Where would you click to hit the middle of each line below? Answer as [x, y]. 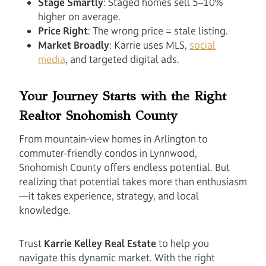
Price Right [63, 31]
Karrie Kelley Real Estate [100, 243]
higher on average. [79, 17]
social [202, 45]
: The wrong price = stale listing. [158, 31]
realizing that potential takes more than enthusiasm [133, 182]
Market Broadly [74, 45]
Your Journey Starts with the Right [123, 96]
